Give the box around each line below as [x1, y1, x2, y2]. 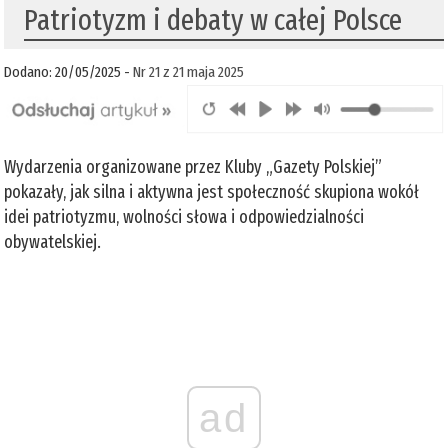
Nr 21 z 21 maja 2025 [133, 63, 245, 82]
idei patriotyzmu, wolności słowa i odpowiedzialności [4, 205, 365, 228]
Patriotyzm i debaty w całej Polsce [24, 2, 403, 39]
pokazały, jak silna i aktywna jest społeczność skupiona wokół [4, 180, 420, 203]
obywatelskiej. [4, 230, 106, 253]
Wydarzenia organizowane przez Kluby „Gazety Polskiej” [4, 155, 383, 178]
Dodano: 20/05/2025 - [4, 63, 134, 82]
